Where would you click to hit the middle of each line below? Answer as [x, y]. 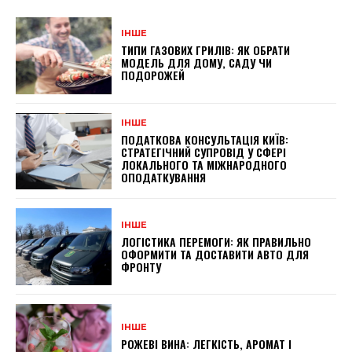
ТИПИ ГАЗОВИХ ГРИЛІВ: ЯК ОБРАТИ [206, 50]
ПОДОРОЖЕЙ [153, 75]
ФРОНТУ [141, 266]
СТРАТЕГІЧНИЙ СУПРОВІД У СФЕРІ [204, 152]
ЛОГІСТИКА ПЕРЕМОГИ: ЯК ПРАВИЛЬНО [216, 241]
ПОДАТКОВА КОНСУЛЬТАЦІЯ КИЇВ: [205, 139]
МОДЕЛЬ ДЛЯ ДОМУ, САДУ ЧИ [197, 63]
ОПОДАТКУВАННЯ [164, 177]
